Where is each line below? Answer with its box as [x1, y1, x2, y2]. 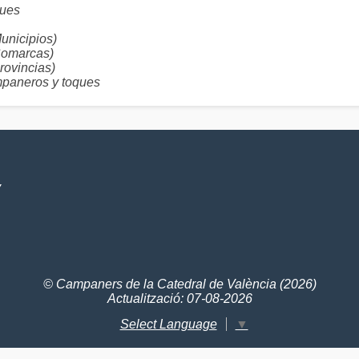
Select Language [119, 317, 217, 331]
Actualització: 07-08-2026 [107, 292, 252, 305]
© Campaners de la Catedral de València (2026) [42, 277, 317, 291]
